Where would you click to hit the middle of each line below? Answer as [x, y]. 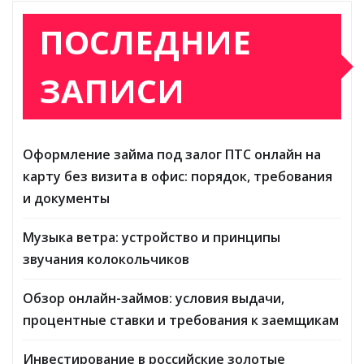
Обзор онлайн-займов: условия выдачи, [154, 298]
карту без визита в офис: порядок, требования [178, 176]
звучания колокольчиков [106, 259]
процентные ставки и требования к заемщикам [181, 320]
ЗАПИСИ [112, 90]
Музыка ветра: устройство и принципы [152, 237]
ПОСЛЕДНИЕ [145, 41]
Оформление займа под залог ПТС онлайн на [172, 154]
